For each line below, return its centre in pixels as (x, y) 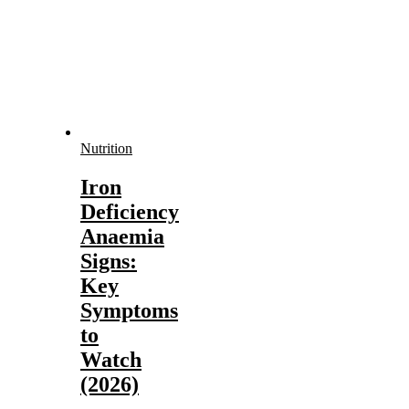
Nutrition (106, 148)
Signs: (109, 261)
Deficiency (130, 211)
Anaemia (122, 236)
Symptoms (129, 310)
